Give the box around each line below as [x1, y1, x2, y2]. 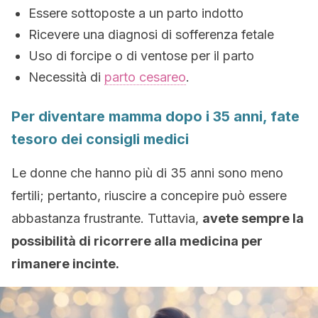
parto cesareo [104, 70, 186, 84]
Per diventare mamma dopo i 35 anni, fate [11, 108, 300, 125]
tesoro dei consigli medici [11, 131, 189, 148]
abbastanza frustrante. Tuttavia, [11, 211, 202, 226]
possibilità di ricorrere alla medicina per [11, 234, 263, 248]
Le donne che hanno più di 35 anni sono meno [11, 165, 283, 180]
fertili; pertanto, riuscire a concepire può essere [11, 188, 287, 203]
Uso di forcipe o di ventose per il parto [28, 48, 254, 63]
